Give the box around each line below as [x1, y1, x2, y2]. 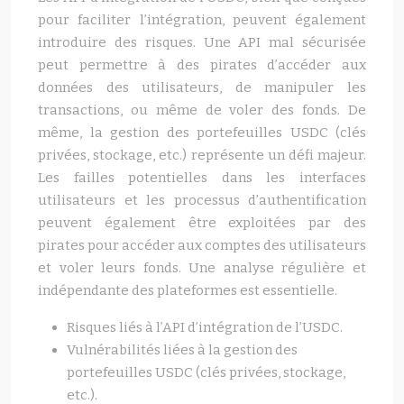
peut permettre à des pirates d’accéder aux [38, 57, 366, 73]
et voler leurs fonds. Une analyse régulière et [38, 260, 366, 276]
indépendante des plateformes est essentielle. [38, 282, 337, 298]
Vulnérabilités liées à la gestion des [67, 342, 298, 358]
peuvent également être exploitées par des [38, 215, 366, 231]
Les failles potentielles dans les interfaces [38, 170, 366, 186]
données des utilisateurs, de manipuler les [38, 79, 366, 96]
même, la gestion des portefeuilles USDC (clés [38, 124, 366, 141]
